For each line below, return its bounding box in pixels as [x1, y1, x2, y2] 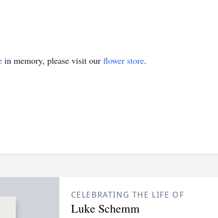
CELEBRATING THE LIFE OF [71, 189, 184, 200]
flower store [103, 54, 144, 66]
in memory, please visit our [2, 54, 103, 66]
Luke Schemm [71, 200, 140, 216]
